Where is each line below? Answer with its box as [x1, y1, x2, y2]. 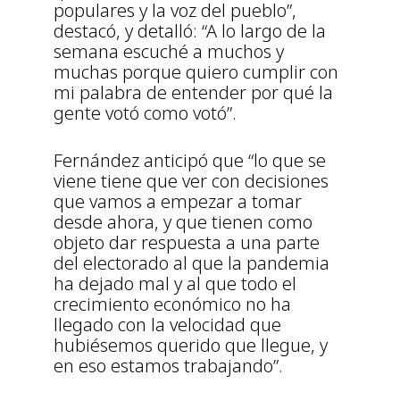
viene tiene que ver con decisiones [54, 168, 329, 193]
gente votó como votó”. [54, 100, 237, 125]
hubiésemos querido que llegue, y [54, 332, 328, 357]
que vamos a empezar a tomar [54, 188, 302, 213]
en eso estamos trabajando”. [54, 353, 283, 378]
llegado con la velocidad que [54, 312, 281, 337]
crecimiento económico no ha [54, 291, 291, 316]
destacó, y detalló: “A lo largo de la [54, 18, 326, 43]
